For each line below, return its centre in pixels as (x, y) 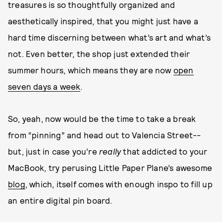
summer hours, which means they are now (91, 70)
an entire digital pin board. (60, 200)
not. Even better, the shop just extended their (99, 54)
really (110, 151)
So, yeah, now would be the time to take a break (102, 118)
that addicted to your (164, 151)
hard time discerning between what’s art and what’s (110, 37)
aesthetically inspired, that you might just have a (103, 21)
